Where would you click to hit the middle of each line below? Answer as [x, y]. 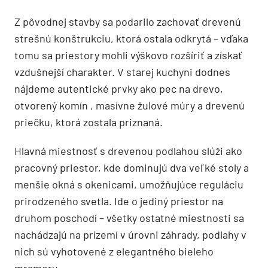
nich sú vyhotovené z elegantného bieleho [114, 251]
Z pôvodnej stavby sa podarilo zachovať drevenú [128, 21]
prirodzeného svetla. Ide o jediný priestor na [119, 201]
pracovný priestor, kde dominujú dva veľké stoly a [132, 167]
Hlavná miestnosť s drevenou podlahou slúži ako [128, 150]
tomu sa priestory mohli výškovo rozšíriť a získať [128, 55]
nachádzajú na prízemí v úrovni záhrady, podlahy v [130, 234]
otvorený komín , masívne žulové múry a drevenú [130, 105]
